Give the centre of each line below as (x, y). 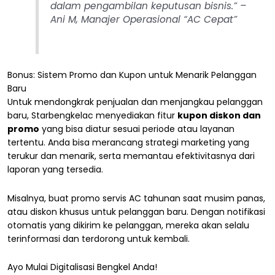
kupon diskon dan (219, 116)
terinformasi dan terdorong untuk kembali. (99, 238)
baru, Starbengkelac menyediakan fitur (92, 116)
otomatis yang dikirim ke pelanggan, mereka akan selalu (128, 225)
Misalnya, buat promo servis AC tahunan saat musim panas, (136, 198)
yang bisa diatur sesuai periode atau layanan (137, 129)
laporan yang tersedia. (55, 170)
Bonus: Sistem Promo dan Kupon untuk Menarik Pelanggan (132, 75)
